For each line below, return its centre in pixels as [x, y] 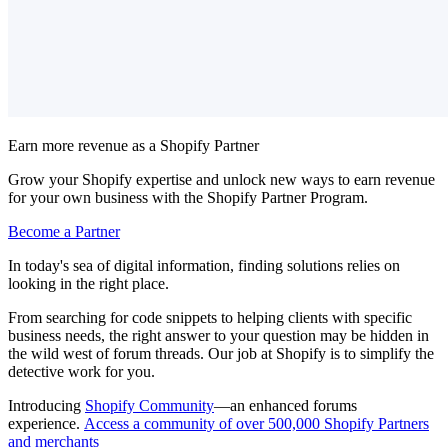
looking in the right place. [88, 283]
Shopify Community [149, 405]
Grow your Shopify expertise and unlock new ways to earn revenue [221, 179]
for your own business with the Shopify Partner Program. [188, 197]
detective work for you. [81, 371]
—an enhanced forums [285, 405]
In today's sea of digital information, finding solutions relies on [204, 265]
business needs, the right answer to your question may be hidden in [218, 335]
